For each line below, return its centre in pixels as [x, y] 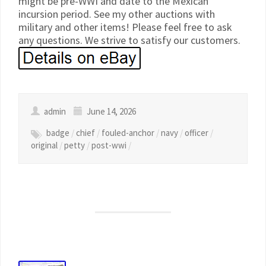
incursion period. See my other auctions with [117, 14]
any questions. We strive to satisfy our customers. [129, 40]
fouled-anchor [128, 133]
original [44, 145]
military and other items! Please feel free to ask [125, 27]
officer [197, 133]
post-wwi [109, 145]
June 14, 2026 [110, 111]
